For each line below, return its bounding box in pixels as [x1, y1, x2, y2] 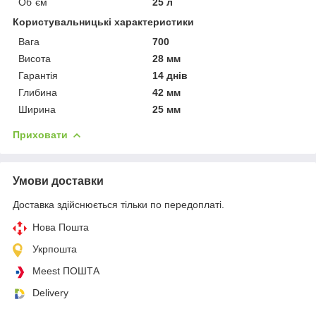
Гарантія [18, 69, 58, 81]
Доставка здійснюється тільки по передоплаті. [13, 198, 224, 210]
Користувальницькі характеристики [13, 16, 194, 28]
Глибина [18, 86, 57, 98]
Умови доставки [13, 174, 104, 187]
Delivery [32, 286, 68, 298]
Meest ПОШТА [32, 265, 99, 276]
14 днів [152, 69, 188, 81]
